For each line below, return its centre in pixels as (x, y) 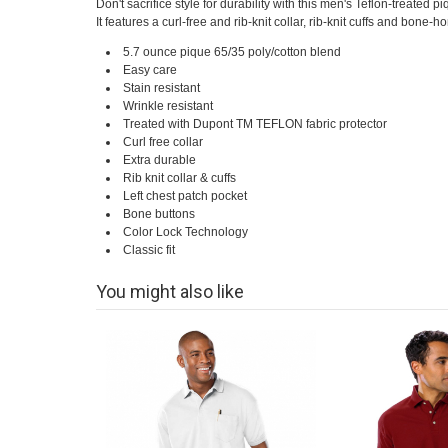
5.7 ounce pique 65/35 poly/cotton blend (231, 52)
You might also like (169, 291)
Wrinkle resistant (167, 106)
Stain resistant (161, 88)
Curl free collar (162, 142)
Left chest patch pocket (184, 196)
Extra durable (159, 160)
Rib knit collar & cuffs (179, 178)
